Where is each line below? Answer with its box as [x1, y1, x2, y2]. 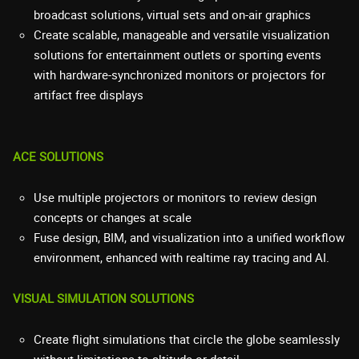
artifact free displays [34, 86, 143, 103]
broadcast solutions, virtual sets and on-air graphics [34, 6, 311, 22]
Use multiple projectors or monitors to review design [34, 188, 317, 205]
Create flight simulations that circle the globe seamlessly [34, 330, 340, 347]
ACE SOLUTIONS [13, 147, 103, 164]
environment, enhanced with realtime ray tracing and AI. [34, 248, 329, 265]
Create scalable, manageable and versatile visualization [34, 26, 329, 42]
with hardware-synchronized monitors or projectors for [34, 66, 325, 83]
